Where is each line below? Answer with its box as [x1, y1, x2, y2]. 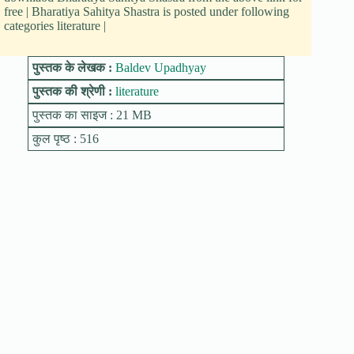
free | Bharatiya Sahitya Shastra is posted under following [4, 4, 289, 18]
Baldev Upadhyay [115, 60, 206, 74]
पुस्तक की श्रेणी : [32, 84, 115, 98]
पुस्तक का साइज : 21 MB [32, 107, 152, 122]
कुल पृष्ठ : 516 [32, 131, 99, 145]
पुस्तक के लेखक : [32, 60, 115, 74]
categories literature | [4, 18, 106, 32]
